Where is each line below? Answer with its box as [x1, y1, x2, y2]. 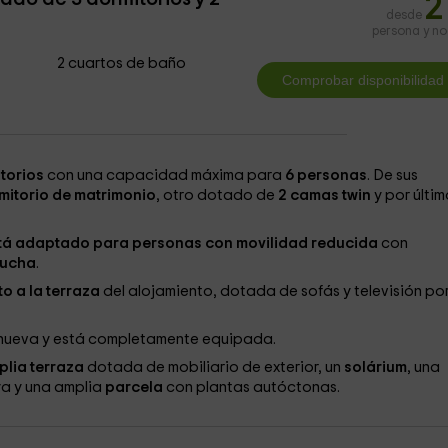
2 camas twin [277, 188, 371, 203]
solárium [343, 360, 407, 375]
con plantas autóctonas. [162, 380, 340, 395]
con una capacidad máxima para [43, 168, 285, 183]
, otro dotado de [155, 188, 278, 203]
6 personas [284, 168, 367, 183]
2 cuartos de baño [57, 56, 187, 71]
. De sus [366, 168, 418, 183]
